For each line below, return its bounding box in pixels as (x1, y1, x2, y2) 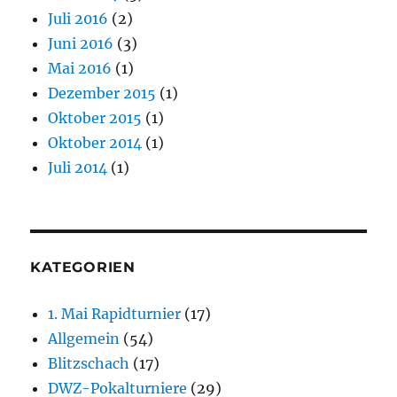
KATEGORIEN (30, 259, 136, 276)
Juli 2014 (48, 159, 108, 177)
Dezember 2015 (48, 84, 157, 103)
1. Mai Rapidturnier (48, 305, 182, 323)
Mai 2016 (48, 59, 113, 78)
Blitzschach (48, 354, 130, 373)
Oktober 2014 (48, 134, 143, 152)
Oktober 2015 (48, 109, 143, 128)
